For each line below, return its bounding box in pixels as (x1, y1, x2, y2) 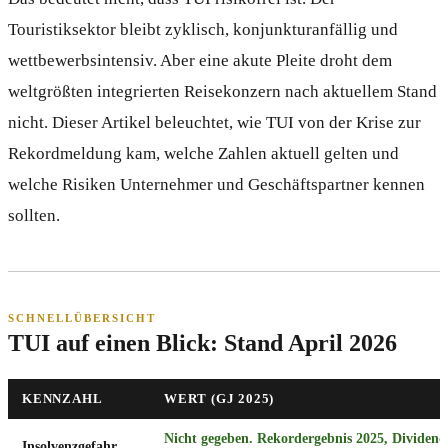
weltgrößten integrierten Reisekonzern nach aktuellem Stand (8, 81, 437, 101)
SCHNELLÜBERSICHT (8, 311, 156, 324)
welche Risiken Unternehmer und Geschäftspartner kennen (8, 174, 425, 194)
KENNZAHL (22, 390, 103, 406)
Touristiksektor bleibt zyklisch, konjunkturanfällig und (8, 19, 398, 39)
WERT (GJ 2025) (164, 390, 275, 406)
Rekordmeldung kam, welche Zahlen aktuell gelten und (8, 143, 399, 163)
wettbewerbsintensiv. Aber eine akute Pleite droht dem (8, 50, 392, 70)
